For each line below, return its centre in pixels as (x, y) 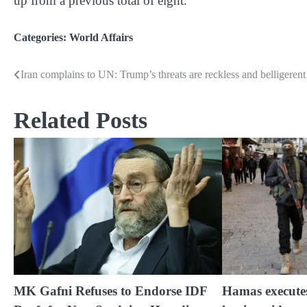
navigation (50, 103)
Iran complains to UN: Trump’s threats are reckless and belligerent (163, 75)
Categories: (41, 38)
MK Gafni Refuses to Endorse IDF (110, 291)
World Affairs (101, 38)
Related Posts (81, 121)
